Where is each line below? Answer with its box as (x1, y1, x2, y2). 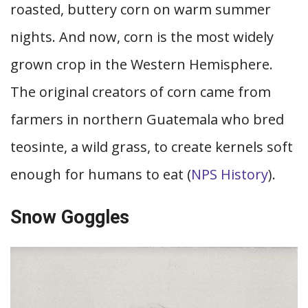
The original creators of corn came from (10, 82, 271, 101)
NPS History (191, 165, 268, 184)
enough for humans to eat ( (10, 165, 191, 184)
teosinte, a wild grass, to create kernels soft (10, 137, 293, 156)
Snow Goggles (10, 206, 129, 228)
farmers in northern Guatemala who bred (10, 110, 284, 129)
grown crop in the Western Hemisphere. (10, 55, 273, 74)
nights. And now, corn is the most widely (10, 27, 274, 46)
